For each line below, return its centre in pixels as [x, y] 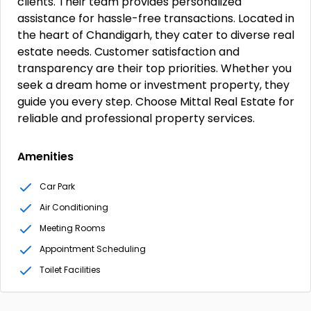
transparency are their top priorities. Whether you [154, 68]
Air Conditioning [74, 207]
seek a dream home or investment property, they [153, 85]
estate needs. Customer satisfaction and [128, 52]
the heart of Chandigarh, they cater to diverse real [156, 35]
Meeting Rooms [73, 228]
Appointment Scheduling [93, 249]
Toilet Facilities [70, 270]
